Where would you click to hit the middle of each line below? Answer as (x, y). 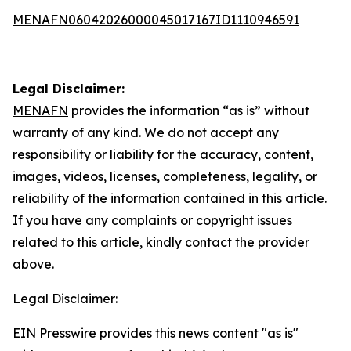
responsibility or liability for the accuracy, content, (163, 154)
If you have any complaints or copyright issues (152, 220)
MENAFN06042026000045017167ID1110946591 (156, 20)
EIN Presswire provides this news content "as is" (156, 333)
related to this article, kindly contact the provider (161, 242)
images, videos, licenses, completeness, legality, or (165, 176)
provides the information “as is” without (189, 110)
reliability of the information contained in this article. (170, 198)
